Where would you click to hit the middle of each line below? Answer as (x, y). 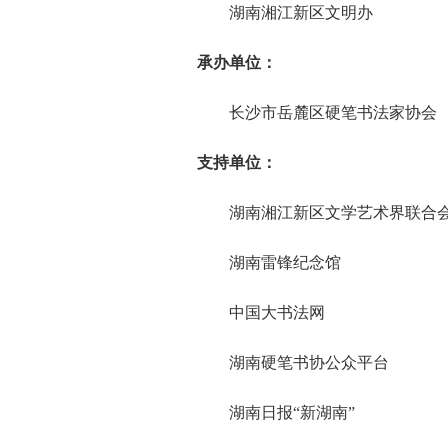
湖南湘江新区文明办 (285, 12)
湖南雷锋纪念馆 (269, 262)
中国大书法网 (261, 312)
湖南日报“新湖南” (276, 412)
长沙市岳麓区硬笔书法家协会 (317, 112)
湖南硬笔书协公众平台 (293, 362)
